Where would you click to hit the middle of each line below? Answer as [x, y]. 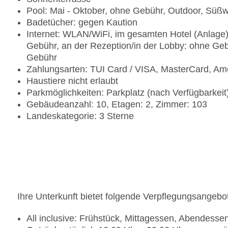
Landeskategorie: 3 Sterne [80, 116]
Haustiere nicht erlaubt [72, 81]
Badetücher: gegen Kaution [82, 23]
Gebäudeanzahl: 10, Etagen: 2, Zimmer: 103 [117, 105]
